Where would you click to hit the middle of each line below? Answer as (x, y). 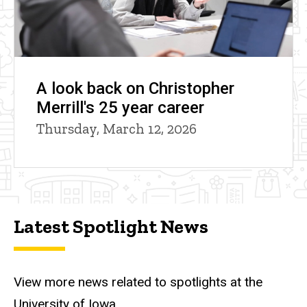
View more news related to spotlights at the (138, 282)
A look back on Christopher (135, 89)
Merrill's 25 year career (120, 108)
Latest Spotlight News (111, 227)
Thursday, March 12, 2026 (116, 129)
